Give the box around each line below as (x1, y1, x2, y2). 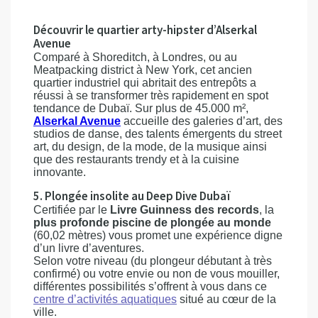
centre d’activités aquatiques (33, 293, 177, 306)
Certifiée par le (33, 204, 110, 216)
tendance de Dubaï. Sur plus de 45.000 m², (33, 102, 248, 115)
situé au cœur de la (177, 293, 276, 306)
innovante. (33, 166, 86, 179)
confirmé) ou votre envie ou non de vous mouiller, (33, 268, 280, 280)
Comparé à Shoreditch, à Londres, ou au (33, 51, 237, 64)
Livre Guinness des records (110, 204, 259, 216)
